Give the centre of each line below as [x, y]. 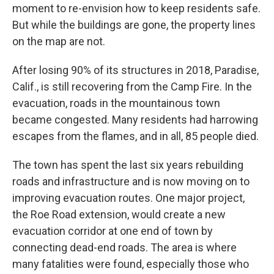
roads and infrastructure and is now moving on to [131, 181]
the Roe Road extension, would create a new [119, 214]
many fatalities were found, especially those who [131, 264]
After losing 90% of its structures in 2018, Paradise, [135, 70]
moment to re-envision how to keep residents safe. [136, 8]
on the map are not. [59, 41]
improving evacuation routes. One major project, [128, 198]
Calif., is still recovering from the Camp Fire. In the [132, 87]
